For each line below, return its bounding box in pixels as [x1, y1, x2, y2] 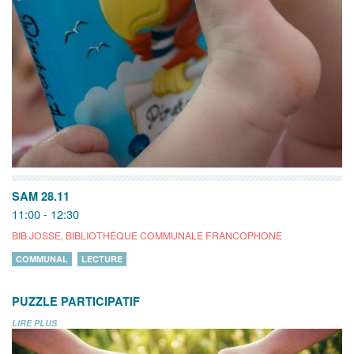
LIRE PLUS [12, 316, 57, 329]
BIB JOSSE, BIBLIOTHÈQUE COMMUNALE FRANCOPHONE [12, 228, 282, 242]
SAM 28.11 [12, 187, 70, 204]
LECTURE [81, 252, 122, 265]
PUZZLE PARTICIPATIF [12, 292, 140, 309]
